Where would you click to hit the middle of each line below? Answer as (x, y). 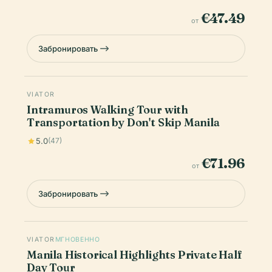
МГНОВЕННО (77, 240)
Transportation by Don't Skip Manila (123, 122)
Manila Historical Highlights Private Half (134, 255)
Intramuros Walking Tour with (107, 110)
